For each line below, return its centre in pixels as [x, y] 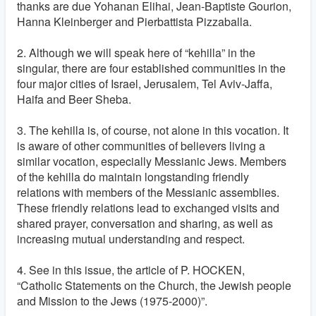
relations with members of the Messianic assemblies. [148, 192]
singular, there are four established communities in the [151, 68]
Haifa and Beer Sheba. [74, 99]
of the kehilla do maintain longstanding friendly [133, 177]
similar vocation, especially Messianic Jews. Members [152, 161]
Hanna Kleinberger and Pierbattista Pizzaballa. [134, 22]
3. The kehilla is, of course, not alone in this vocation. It [153, 130]
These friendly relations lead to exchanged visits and [148, 208]
